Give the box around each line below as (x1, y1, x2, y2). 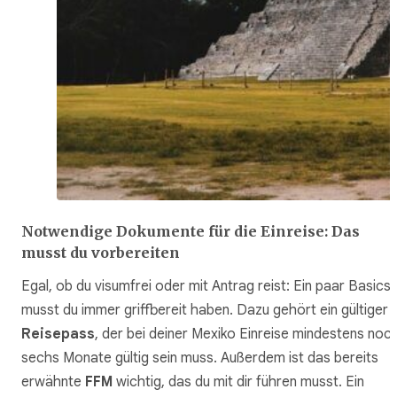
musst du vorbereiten (21, 244, 180, 262)
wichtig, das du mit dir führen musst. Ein (116, 373, 364, 392)
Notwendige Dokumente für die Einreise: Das (21, 222, 360, 241)
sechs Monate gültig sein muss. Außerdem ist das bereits (21, 349, 378, 368)
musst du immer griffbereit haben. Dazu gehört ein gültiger (21, 301, 388, 320)
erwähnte (21, 373, 85, 392)
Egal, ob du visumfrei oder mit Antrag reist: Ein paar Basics (21, 277, 391, 296)
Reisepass (21, 325, 95, 344)
